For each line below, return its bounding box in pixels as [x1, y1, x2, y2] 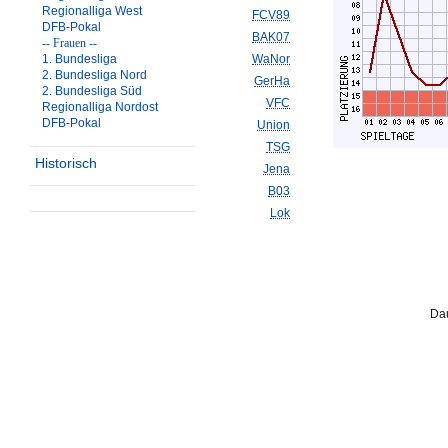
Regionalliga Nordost [42, 100, 158, 114]
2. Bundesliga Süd [42, 84, 142, 98]
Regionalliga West [42, 4, 142, 18]
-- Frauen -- [42, 36, 97, 50]
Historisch [35, 155, 97, 171]
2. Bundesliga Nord [42, 68, 147, 82]
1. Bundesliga [42, 52, 117, 66]
